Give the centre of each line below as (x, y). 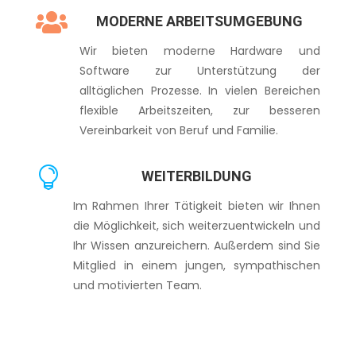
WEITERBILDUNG (196, 176)
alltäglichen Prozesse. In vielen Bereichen (199, 91)
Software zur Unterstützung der (199, 71)
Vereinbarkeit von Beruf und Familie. (178, 131)
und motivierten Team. (137, 286)
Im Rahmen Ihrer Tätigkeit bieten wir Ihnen (196, 206)
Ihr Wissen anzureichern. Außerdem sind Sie (196, 246)
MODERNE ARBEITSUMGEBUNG (200, 21)
